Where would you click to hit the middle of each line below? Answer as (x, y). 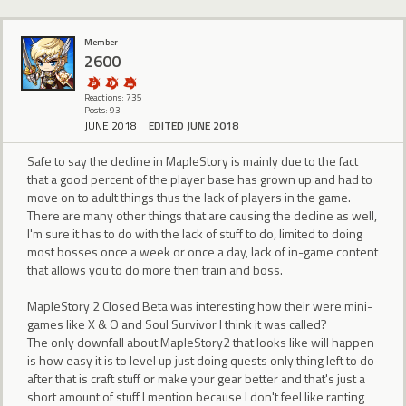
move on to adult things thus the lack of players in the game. (189, 198)
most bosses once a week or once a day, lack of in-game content (203, 252)
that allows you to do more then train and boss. (155, 270)
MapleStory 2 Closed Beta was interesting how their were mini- (200, 306)
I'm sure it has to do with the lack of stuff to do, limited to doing (195, 234)
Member (101, 43)
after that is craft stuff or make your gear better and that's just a (196, 379)
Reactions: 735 (113, 98)
